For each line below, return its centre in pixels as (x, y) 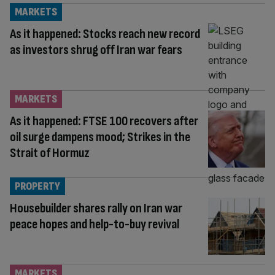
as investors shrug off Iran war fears (96, 50)
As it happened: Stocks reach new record (105, 34)
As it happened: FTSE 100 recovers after (104, 121)
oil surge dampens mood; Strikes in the (100, 137)
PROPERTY (37, 186)
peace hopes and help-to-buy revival (95, 224)
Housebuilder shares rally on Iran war (96, 208)
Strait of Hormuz (50, 153)
